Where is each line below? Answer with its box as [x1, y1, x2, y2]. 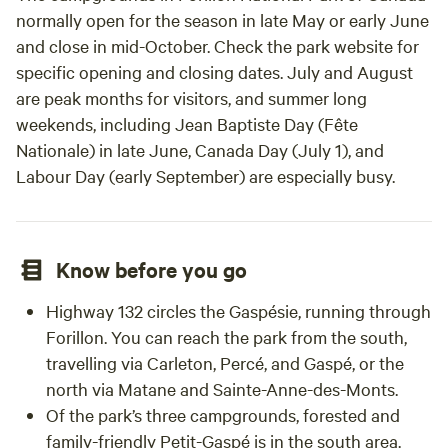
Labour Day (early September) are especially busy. [16, 164, 395, 187]
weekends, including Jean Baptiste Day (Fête [16, 112, 358, 135]
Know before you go [56, 255, 247, 283]
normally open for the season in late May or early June [16, 8, 429, 31]
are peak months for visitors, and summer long [16, 86, 367, 109]
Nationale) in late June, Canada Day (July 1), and [16, 138, 384, 161]
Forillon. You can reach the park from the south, [46, 325, 407, 348]
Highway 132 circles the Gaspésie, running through [46, 299, 431, 322]
